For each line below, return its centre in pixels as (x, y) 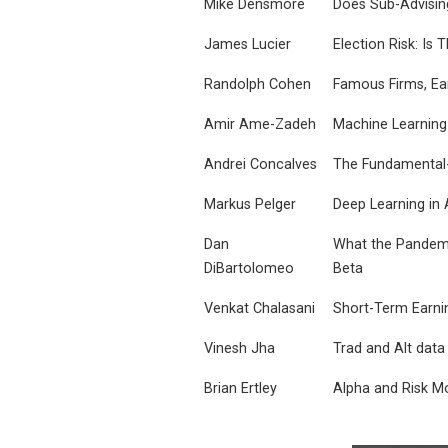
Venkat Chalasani (259, 308)
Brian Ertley (240, 388)
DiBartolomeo (249, 268)
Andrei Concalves (260, 164)
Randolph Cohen (257, 84)
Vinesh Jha (239, 348)
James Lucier (247, 44)
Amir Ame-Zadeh (260, 124)
